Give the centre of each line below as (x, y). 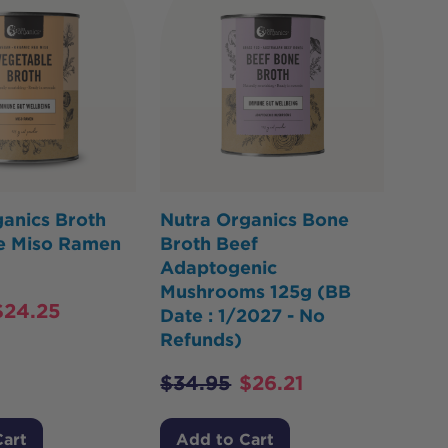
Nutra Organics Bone (255, 220)
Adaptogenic (219, 268)
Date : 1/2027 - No (243, 316)
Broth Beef (209, 244)
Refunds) (201, 340)
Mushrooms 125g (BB (256, 292)
